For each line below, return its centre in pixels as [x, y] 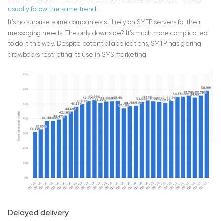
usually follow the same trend [53, 10]
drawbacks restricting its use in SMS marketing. [78, 55]
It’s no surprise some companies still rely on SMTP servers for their [104, 23]
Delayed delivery [38, 213]
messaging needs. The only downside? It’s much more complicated [108, 34]
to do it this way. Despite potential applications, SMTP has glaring [105, 44]
